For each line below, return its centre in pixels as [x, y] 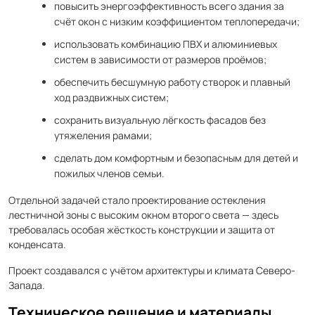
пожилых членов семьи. [109, 173]
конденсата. [37, 244]
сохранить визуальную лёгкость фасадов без [160, 120]
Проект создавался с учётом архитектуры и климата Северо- [152, 270]
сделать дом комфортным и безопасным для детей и [176, 158]
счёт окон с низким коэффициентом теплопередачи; [177, 21]
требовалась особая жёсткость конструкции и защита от [142, 230]
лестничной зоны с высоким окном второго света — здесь [143, 215]
